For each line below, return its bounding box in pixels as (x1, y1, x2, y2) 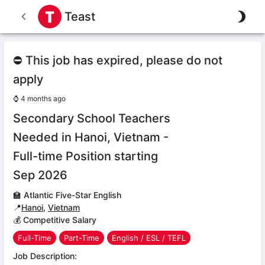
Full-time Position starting (13, 149, 158, 163)
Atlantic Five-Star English (24, 190, 121, 200)
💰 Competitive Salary (13, 215, 96, 225)
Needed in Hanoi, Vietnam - (13, 130, 169, 144)
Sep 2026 (13, 168, 67, 182)
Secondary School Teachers (13, 111, 170, 125)
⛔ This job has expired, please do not (13, 53, 222, 67)
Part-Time (64, 232, 99, 243)
